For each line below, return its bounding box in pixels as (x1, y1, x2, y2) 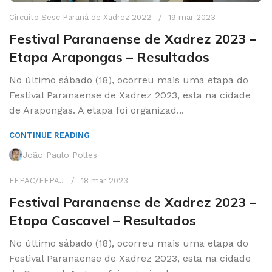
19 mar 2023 (168, 13, 216, 22)
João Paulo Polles (22, 150, 97, 160)
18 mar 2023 (81, 176, 128, 186)
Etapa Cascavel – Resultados (9, 212, 196, 229)
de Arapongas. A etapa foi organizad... (9, 104, 184, 117)
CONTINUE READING (9, 131, 90, 140)
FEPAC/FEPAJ (9, 176, 64, 186)
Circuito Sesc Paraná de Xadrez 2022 (9, 13, 151, 22)
